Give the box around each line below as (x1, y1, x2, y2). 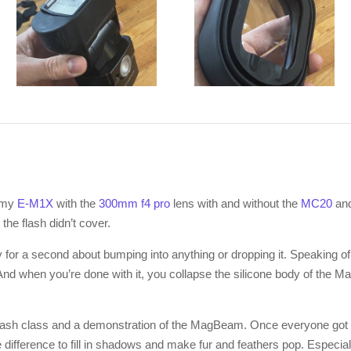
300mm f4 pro (99, 196, 171, 210)
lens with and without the (170, 196, 302, 210)
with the (53, 196, 100, 210)
